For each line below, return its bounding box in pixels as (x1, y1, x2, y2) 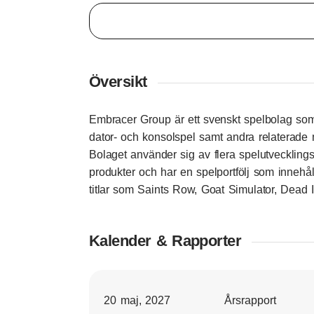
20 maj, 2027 (104, 294, 171, 306)
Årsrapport (224, 294, 276, 306)
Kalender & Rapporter (89, 232, 242, 250)
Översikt (89, 73, 147, 90)
